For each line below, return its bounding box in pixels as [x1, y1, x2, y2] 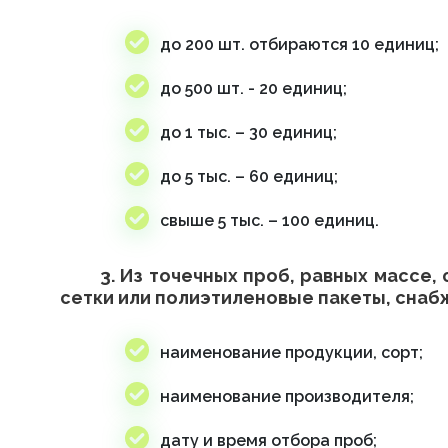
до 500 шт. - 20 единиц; [160, 79, 347, 98]
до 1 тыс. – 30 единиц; [160, 123, 337, 142]
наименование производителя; [160, 387, 414, 406]
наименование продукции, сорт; [160, 343, 423, 362]
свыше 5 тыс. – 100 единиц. [160, 211, 379, 230]
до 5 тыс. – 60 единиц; [160, 167, 338, 186]
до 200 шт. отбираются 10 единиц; [160, 35, 439, 54]
